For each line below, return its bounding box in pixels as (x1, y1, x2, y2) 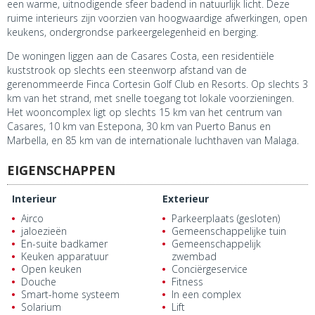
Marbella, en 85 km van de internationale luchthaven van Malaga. (7, 134, 299, 148)
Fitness (172, 275, 203, 289)
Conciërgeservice (172, 262, 247, 276)
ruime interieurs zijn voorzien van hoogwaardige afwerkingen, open (7, 11, 307, 25)
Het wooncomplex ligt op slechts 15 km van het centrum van (7, 105, 282, 120)
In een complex (172, 288, 241, 302)
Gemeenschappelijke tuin (172, 224, 286, 238)
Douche (21, 275, 56, 289)
